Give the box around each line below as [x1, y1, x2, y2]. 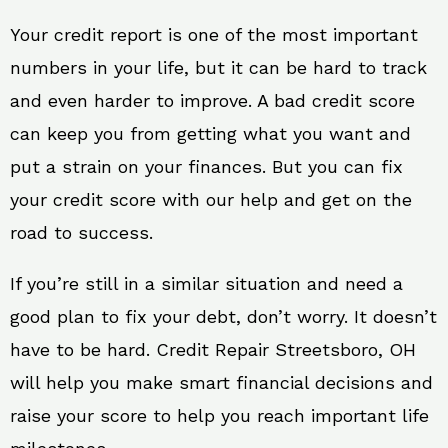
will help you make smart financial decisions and [10, 372, 433, 393]
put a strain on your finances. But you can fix [10, 156, 403, 177]
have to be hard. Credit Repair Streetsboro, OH [10, 339, 416, 360]
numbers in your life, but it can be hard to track [10, 57, 427, 78]
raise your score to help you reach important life [10, 405, 429, 426]
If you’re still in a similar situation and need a [10, 273, 403, 294]
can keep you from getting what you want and [10, 123, 411, 144]
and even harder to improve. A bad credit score [10, 90, 415, 111]
